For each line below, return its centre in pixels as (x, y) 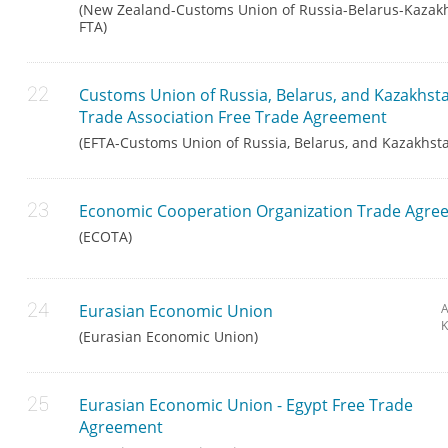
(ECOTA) (106, 237)
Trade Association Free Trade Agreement (233, 117)
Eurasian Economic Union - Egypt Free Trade (246, 405)
